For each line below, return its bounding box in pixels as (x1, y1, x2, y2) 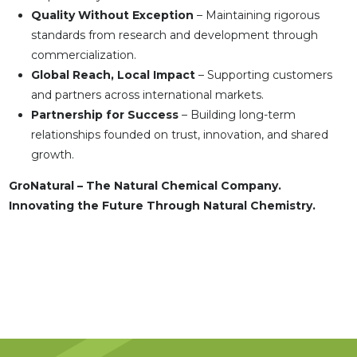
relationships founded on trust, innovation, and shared (30, 127, 328, 143)
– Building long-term (178, 108, 296, 123)
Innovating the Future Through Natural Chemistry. (8, 198, 316, 214)
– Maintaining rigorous (193, 8, 320, 23)
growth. (30, 147, 74, 163)
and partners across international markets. (30, 88, 264, 103)
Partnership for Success (30, 108, 178, 123)
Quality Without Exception (30, 8, 194, 23)
